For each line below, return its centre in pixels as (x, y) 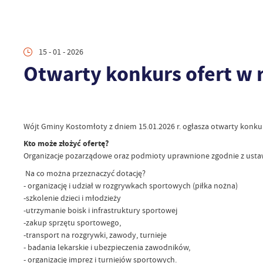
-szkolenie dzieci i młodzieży (72, 198)
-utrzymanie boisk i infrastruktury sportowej (101, 210)
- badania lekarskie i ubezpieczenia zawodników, (107, 247)
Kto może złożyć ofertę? (66, 144)
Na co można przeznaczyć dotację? (84, 173)
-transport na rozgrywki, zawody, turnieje (95, 235)
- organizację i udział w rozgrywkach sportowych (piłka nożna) (130, 185)
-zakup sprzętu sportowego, (72, 222)
